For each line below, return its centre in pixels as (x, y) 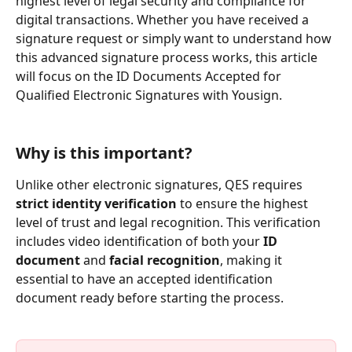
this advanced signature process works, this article (168, 58)
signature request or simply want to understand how (175, 39)
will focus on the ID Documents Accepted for (150, 77)
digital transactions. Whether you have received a (164, 20)
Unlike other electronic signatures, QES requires (161, 185)
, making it (253, 260)
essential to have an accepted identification (146, 279)
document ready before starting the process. (150, 298)
